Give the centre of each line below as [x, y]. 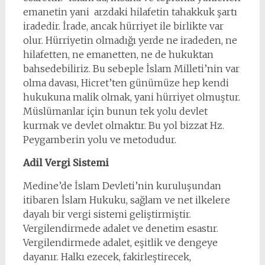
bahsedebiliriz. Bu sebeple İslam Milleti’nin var [131, 69]
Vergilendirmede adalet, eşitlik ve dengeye [120, 243]
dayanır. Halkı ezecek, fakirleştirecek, [107, 257]
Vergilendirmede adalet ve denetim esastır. [120, 228]
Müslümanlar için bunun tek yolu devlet [115, 111]
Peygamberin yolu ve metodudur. [99, 140]
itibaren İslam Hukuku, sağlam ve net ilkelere [126, 200]
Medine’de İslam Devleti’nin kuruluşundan [122, 186]
